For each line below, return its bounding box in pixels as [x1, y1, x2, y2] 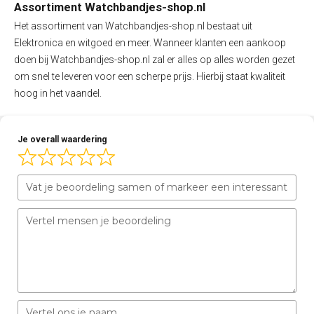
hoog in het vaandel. [14, 87, 102, 99]
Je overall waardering [18, 134, 107, 144]
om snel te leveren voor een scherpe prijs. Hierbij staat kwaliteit [14, 70, 285, 82]
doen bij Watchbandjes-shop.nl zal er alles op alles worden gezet [14, 53, 295, 65]
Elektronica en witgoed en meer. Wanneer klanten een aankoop [14, 36, 286, 48]
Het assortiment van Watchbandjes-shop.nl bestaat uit [14, 20, 252, 32]
